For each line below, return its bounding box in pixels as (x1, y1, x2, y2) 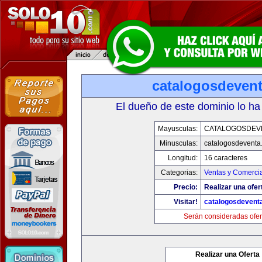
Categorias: (161, 168, 198, 177)
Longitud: (168, 154, 198, 162)
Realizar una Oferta (195, 250, 260, 258)
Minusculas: (160, 139, 198, 147)
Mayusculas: (158, 125, 198, 133)
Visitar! (174, 198, 198, 206)
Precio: (174, 183, 198, 191)
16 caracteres (204, 154, 247, 162)
